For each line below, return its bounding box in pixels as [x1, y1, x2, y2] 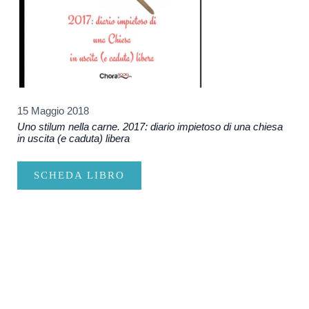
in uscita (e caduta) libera [17, 133, 130, 145]
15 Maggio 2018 [17, 106, 89, 117]
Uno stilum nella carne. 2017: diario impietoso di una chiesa [17, 121, 283, 133]
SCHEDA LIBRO [34, 170, 125, 181]
